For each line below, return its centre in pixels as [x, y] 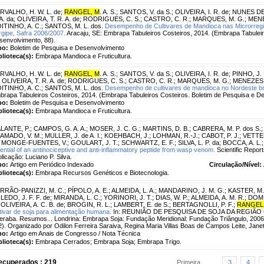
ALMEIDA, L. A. [133, 190]
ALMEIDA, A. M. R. [218, 197]
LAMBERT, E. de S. [141, 204]
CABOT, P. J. [220, 135]
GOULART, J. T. [94, 142]
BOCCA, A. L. [242, 142]
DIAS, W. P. [172, 197]
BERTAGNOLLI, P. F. [203, 204]
